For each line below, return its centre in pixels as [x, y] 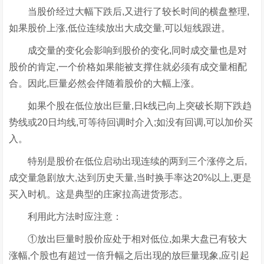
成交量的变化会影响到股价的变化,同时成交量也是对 [128, 50]
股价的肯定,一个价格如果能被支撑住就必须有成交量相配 [128, 67]
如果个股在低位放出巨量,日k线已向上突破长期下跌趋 [131, 105]
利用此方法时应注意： [66, 216]
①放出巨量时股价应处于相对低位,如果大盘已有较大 [128, 239]
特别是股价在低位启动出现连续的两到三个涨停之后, [128, 161]
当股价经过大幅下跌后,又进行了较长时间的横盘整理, [129, 11]
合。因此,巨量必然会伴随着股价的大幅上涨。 [105, 83]
